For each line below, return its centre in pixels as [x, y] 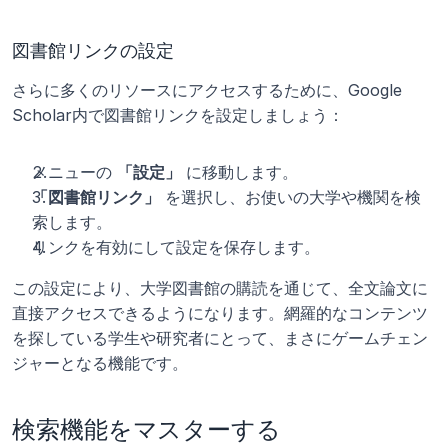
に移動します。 [239, 172]
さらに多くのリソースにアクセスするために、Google [207, 90]
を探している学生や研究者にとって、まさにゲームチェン [220, 338]
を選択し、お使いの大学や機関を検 [290, 197]
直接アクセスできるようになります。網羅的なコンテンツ [220, 313]
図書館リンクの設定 [93, 50]
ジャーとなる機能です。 [100, 363]
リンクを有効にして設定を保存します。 [176, 247]
